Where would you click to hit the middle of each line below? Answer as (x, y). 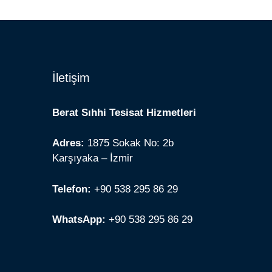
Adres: (68, 143)
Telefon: (72, 189)
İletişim (71, 77)
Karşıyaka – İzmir (93, 158)
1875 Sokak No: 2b (129, 143)
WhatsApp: (79, 219)
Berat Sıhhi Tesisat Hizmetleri (124, 112)
